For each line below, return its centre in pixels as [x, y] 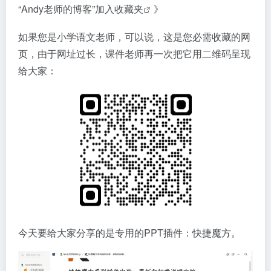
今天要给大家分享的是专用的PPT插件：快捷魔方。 [129, 232]
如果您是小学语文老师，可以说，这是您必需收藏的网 [134, 36]
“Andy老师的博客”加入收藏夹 [81, 8]
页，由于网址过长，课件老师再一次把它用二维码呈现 [134, 53]
